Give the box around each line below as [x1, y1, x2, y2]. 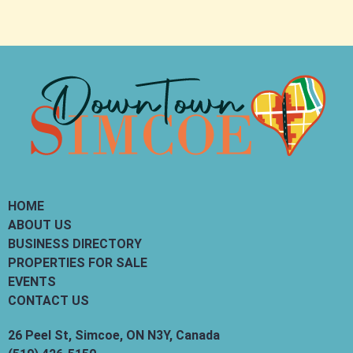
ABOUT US [8, 217, 72, 233]
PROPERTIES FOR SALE [8, 255, 147, 271]
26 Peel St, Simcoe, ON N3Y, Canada [8, 328, 220, 344]
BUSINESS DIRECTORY [8, 236, 142, 252]
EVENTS [8, 274, 56, 290]
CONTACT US [8, 293, 89, 309]
